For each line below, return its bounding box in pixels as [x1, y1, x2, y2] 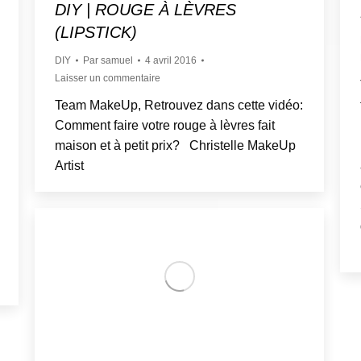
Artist [55, 159, 90, 173]
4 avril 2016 [145, 55, 197, 67]
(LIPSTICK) [55, 23, 137, 42]
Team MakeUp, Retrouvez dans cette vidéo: [55, 98, 303, 113]
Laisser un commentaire [55, 73, 160, 85]
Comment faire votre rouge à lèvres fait [55, 118, 275, 133]
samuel [101, 55, 133, 67]
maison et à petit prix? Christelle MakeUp [55, 139, 296, 153]
